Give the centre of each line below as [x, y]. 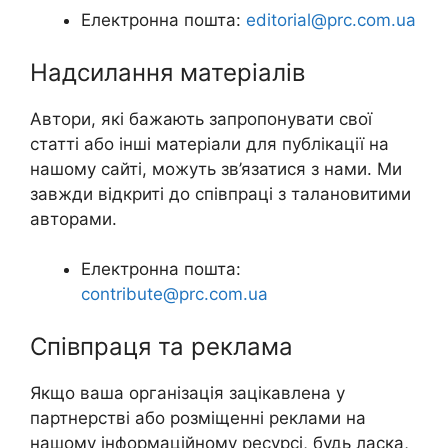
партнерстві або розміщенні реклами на [198, 417]
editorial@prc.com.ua [331, 20]
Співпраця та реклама [161, 346]
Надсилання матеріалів [167, 72]
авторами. [73, 218]
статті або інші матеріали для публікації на [209, 143]
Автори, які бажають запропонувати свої [201, 118]
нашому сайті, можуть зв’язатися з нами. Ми [216, 168]
